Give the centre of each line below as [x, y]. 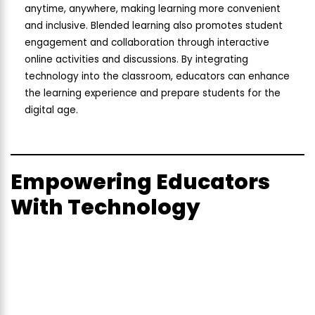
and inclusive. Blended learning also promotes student [154, 25]
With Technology [105, 207]
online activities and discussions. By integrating [136, 59]
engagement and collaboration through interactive [147, 42]
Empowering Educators [140, 182]
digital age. [51, 110]
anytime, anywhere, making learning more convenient [153, 8]
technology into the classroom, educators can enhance [157, 76]
